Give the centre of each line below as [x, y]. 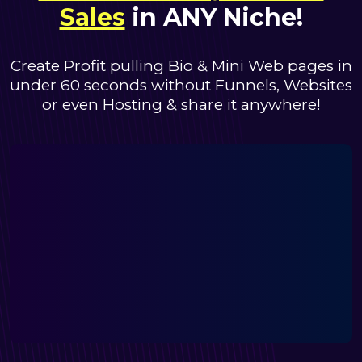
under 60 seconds [80, 85]
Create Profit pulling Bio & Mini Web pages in [181, 66]
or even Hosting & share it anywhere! [181, 105]
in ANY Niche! [214, 17]
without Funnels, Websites [252, 85]
